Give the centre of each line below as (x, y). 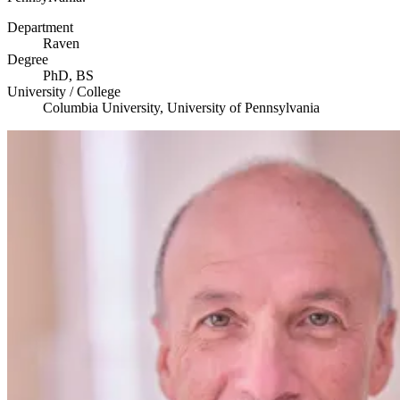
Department (40, 27)
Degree (28, 59)
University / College (64, 91)
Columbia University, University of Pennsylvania (181, 107)
